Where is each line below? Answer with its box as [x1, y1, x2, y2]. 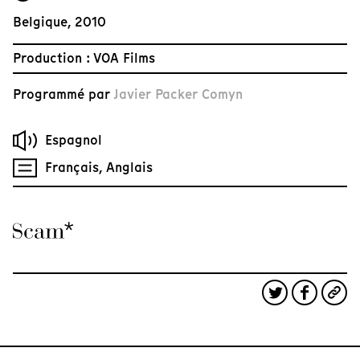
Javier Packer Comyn [113, 85, 243, 104]
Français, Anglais [45, 158, 153, 178]
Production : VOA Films [13, 49, 155, 68]
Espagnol [45, 131, 102, 150]
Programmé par [13, 85, 113, 104]
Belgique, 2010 [13, 13, 106, 32]
